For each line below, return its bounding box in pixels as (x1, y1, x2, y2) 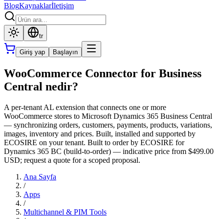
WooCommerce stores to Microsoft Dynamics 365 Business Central (4, 111, 212, 120)
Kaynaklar (19, 1, 51, 10)
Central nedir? (4, 80, 78, 93)
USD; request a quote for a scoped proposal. (4, 155, 140, 164)
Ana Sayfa (23, 172, 56, 181)
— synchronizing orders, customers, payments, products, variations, (4, 120, 212, 129)
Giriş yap (20, 48, 45, 56)
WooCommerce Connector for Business (4, 66, 201, 80)
